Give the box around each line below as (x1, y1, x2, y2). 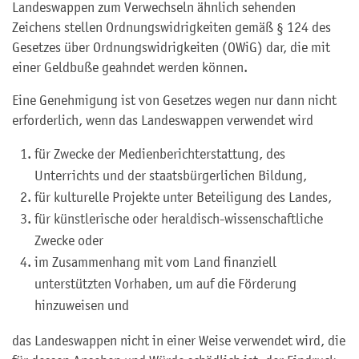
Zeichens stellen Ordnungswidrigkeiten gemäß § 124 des (12, 19, 331, 35)
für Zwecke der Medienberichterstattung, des (34, 146, 285, 162)
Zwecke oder (34, 232, 103, 248)
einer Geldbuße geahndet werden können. (12, 59, 248, 75)
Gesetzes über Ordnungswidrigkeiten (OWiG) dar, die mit (12, 39, 330, 55)
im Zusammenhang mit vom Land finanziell (34, 254, 276, 270)
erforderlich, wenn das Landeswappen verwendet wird (12, 112, 313, 128)
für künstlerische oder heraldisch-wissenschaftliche (34, 211, 323, 227)
